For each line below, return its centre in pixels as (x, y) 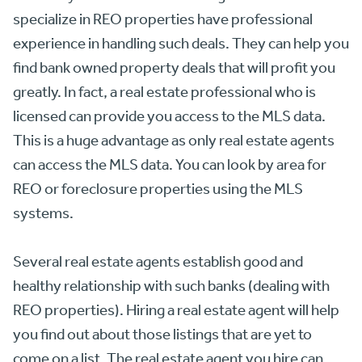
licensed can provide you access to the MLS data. (169, 116)
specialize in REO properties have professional (163, 19)
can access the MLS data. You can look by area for (170, 164)
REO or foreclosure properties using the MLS (158, 189)
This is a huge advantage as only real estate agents (174, 140)
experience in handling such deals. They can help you (181, 43)
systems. (43, 213)
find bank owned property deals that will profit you (174, 67)
